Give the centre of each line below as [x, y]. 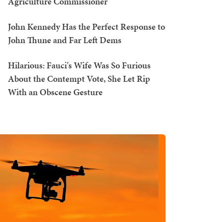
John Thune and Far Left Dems [65, 40]
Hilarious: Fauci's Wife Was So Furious [79, 65]
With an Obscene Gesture [55, 92]
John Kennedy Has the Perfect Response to [86, 27]
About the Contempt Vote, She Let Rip [79, 79]
